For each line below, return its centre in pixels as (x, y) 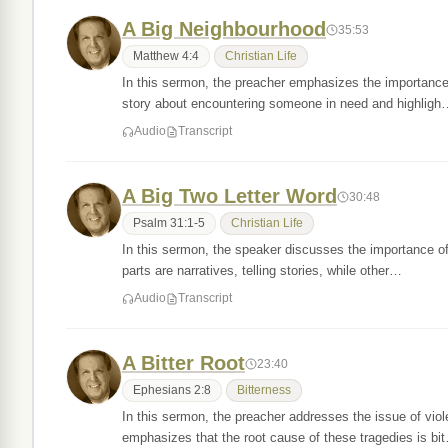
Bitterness (264, 390)
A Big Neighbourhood (224, 29)
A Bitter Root (183, 363)
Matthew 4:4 (166, 56)
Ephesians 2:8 (172, 390)
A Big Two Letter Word (229, 196)
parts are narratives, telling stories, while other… (262, 270)
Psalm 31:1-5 (169, 223)
